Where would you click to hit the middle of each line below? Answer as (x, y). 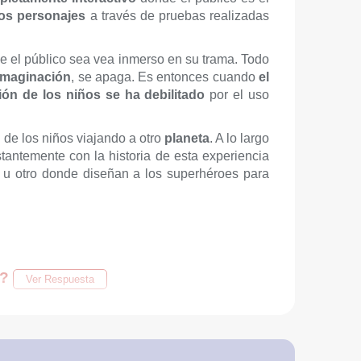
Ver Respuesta (60, 279)
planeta (187, 138)
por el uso (237, 95)
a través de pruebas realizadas (177, 16)
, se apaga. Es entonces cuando (165, 77)
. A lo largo (239, 138)
